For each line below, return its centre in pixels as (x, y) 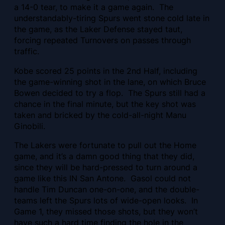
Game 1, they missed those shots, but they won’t (106, 211)
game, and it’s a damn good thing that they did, (104, 156)
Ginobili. (30, 126)
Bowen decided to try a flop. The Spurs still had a (110, 93)
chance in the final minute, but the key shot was (105, 104)
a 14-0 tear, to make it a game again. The (94, 7)
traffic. (27, 51)
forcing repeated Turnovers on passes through (102, 40)
